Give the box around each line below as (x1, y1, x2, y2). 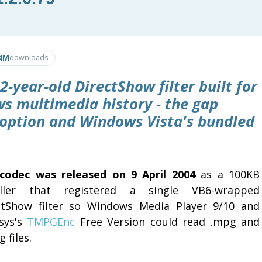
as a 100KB (195, 167, 260, 181)
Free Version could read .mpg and (75, 214, 260, 229)
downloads (9, 52, 48, 63)
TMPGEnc (27, 214, 75, 229)
